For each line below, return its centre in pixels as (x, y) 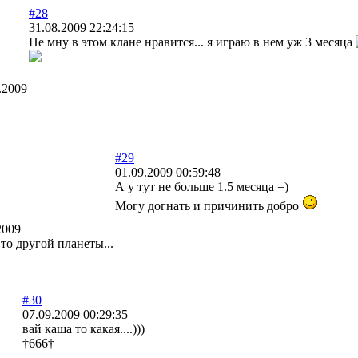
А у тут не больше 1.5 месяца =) (202, 186)
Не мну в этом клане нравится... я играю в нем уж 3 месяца (192, 42)
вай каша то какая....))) (84, 328)
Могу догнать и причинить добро (209, 205)
